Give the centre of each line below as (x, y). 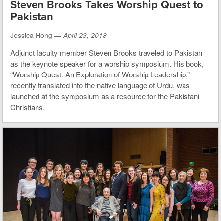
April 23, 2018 (85, 35)
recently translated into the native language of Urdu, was (100, 85)
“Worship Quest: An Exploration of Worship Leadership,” (100, 74)
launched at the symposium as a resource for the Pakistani (105, 96)
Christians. (28, 107)
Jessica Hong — (37, 35)
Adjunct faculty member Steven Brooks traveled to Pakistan (106, 53)
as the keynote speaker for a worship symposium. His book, (107, 64)
